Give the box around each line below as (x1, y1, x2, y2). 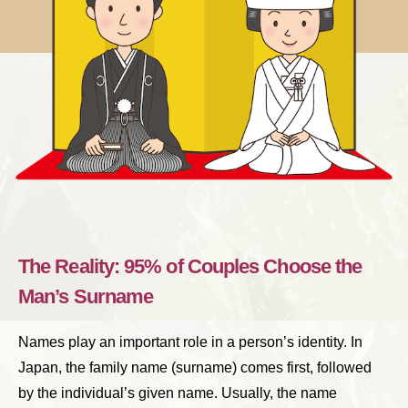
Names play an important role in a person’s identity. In (18, 334, 362, 351)
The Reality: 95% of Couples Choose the (18, 255, 362, 279)
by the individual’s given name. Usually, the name (18, 385, 337, 402)
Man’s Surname (18, 285, 154, 309)
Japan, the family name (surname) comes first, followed (18, 360, 372, 376)
